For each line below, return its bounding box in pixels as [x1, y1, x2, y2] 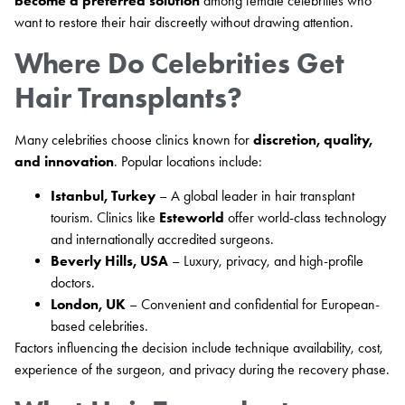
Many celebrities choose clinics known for [14, 131, 253, 148]
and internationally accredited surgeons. [51, 231, 274, 249]
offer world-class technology [224, 209, 386, 227]
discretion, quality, [253, 131, 372, 148]
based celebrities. [51, 317, 148, 335]
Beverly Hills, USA [51, 252, 168, 270]
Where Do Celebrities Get [14, 45, 344, 80]
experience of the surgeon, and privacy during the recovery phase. [14, 361, 390, 379]
